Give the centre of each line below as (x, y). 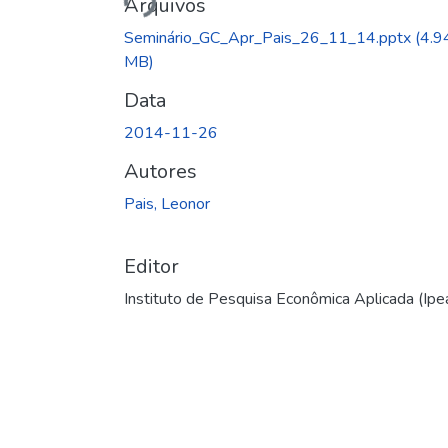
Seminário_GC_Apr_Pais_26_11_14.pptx (269, 37)
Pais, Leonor (167, 203)
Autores (160, 171)
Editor (151, 266)
